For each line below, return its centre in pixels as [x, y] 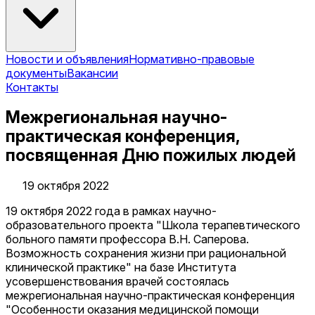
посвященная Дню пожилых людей [151, 155]
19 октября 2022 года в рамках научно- [111, 211]
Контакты [32, 87]
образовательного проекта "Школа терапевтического [153, 225]
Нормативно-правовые [192, 59]
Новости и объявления [67, 59]
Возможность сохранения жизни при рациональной [146, 253]
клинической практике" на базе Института [121, 267]
